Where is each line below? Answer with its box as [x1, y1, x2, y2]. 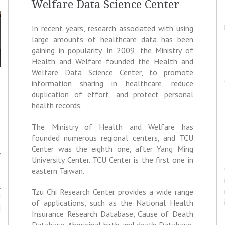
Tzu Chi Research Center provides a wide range [32, 187, 193, 197]
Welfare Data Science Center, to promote [32, 67, 193, 78]
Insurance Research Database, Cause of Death [32, 209, 193, 219]
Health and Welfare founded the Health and [32, 56, 193, 67]
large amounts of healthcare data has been [32, 34, 193, 45]
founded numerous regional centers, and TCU [32, 133, 193, 143]
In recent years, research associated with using [32, 23, 193, 34]
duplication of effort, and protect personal [32, 89, 193, 100]
